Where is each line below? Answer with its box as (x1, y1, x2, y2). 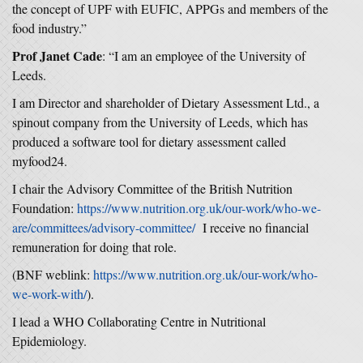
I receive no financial (195, 219, 309, 236)
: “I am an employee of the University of (102, 47, 305, 64)
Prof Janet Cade (12, 46, 102, 65)
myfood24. (12, 152, 67, 169)
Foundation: (12, 199, 77, 216)
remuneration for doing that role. (12, 238, 177, 255)
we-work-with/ (12, 285, 87, 302)
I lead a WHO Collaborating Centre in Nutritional (12, 313, 266, 330)
